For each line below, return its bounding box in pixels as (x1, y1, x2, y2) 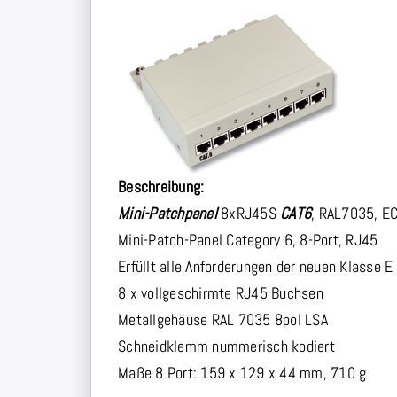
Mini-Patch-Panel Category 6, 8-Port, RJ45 (118, 230, 378, 251)
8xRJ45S (216, 203, 280, 224)
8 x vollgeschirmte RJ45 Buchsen (118, 283, 323, 304)
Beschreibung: (118, 176, 205, 198)
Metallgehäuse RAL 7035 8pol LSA (118, 309, 328, 331)
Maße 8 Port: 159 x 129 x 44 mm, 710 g (118, 362, 367, 384)
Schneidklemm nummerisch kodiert (118, 336, 335, 357)
